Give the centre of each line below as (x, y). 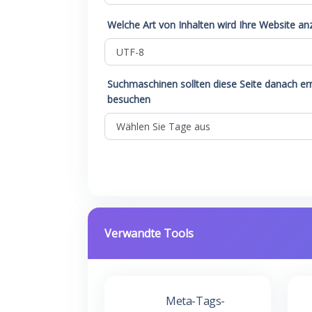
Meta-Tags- (195, 301)
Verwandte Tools (149, 233)
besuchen (129, 99)
